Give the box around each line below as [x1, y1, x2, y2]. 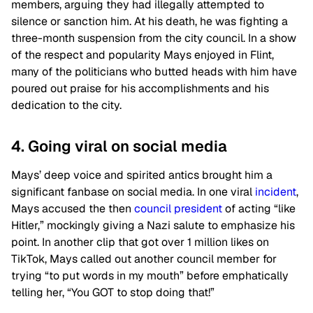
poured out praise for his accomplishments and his [11, 80, 269, 96]
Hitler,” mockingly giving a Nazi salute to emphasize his [11, 217, 295, 233]
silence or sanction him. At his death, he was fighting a [11, 13, 288, 29]
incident [255, 184, 296, 199]
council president [134, 201, 222, 216]
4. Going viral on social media [11, 136, 227, 156]
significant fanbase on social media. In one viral [11, 184, 255, 199]
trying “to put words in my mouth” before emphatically [11, 268, 289, 283]
